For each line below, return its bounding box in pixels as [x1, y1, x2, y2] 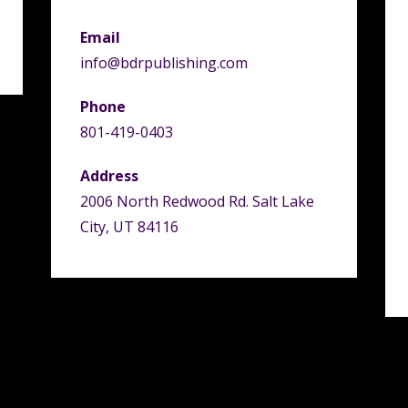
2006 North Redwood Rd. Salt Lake [79, 191, 314, 212]
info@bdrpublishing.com [79, 53, 248, 74]
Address [79, 166, 138, 187]
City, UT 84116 [79, 217, 178, 238]
